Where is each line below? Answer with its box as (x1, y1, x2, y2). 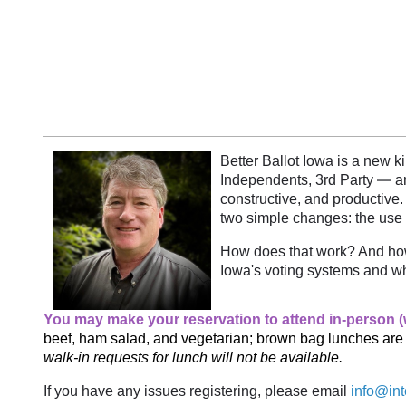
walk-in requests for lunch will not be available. (43, 350, 343, 365)
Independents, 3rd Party (220, 172, 377, 188)
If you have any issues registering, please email (43, 383, 351, 399)
